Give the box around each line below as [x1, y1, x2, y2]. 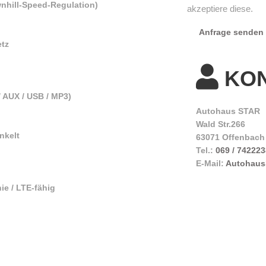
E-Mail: [196, 158, 226, 168]
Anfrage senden [199, 27, 264, 37]
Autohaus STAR [196, 106, 261, 116]
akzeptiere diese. [187, 3, 254, 14]
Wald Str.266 [196, 119, 246, 129]
